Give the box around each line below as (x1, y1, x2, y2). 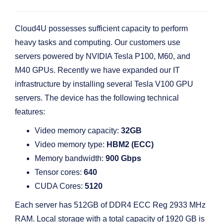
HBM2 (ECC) (107, 140, 154, 149)
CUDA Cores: (35, 182, 85, 190)
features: (15, 108, 45, 116)
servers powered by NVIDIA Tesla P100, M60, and (15, 52, 190, 60)
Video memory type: (35, 140, 107, 149)
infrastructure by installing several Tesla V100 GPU (15, 80, 193, 88)
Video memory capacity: (35, 126, 121, 135)
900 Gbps (106, 154, 141, 163)
